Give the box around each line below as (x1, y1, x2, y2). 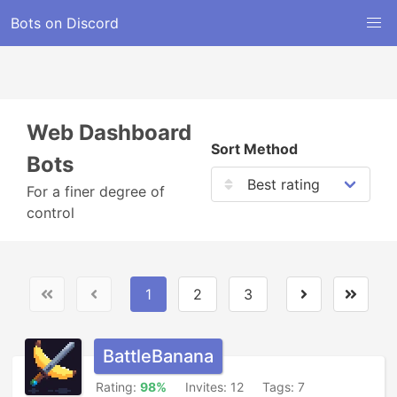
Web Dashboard (27, 120, 191, 145)
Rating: (96, 379, 140, 394)
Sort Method (211, 140, 298, 158)
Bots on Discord (11, 14, 119, 32)
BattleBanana (103, 346, 214, 367)
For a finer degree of (27, 183, 165, 200)
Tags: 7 (262, 379, 305, 394)
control (27, 204, 74, 222)
